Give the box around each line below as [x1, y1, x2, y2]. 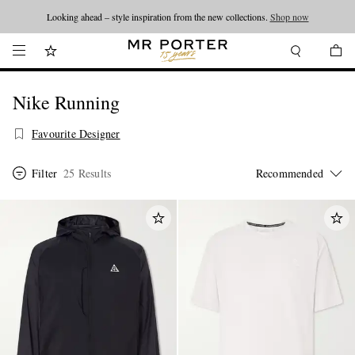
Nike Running [13, 90, 120, 115]
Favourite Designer [32, 126, 120, 141]
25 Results [63, 166, 112, 181]
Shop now [269, 10, 309, 23]
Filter [32, 166, 58, 181]
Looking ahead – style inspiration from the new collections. [46, 10, 270, 23]
